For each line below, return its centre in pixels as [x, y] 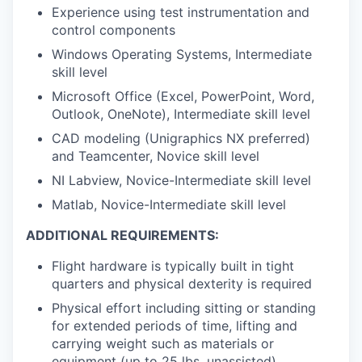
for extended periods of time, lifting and [175, 326]
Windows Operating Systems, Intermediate [182, 55]
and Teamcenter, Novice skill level [156, 156]
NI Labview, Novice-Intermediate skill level [181, 181]
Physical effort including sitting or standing [184, 308]
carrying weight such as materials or [163, 344]
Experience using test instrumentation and [181, 13]
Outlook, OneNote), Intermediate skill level [181, 114]
